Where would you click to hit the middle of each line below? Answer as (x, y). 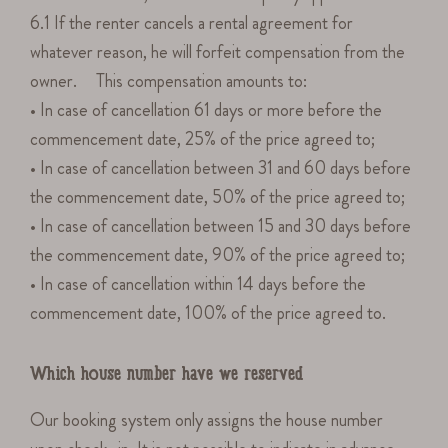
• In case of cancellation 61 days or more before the (206, 109)
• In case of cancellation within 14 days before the (198, 283)
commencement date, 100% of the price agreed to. (210, 312)
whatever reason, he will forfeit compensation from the (218, 51)
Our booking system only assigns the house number (207, 420)
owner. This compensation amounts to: (169, 80)
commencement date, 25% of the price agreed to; (203, 138)
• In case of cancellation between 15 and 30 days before (221, 225)
